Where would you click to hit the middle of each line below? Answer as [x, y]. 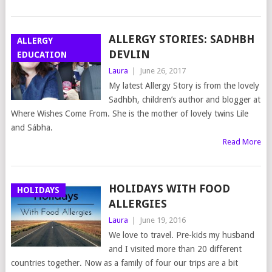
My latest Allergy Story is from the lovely [184, 86]
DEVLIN [129, 55]
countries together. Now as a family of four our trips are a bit [124, 263]
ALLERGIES [138, 204]
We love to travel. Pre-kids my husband [181, 235]
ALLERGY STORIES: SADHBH [181, 39]
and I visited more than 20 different [175, 249]
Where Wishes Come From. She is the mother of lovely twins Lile [129, 114]
